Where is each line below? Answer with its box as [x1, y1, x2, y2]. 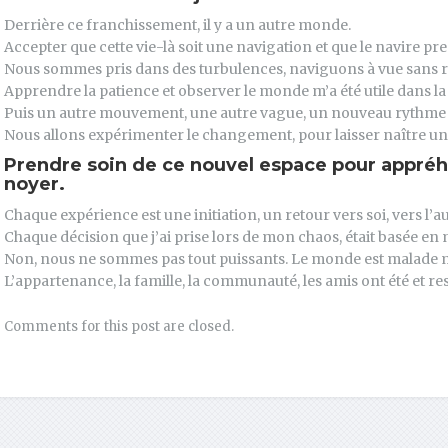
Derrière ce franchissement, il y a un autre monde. [4, 16, 351, 35]
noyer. [4, 173, 65, 196]
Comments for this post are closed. [4, 318, 234, 336]
